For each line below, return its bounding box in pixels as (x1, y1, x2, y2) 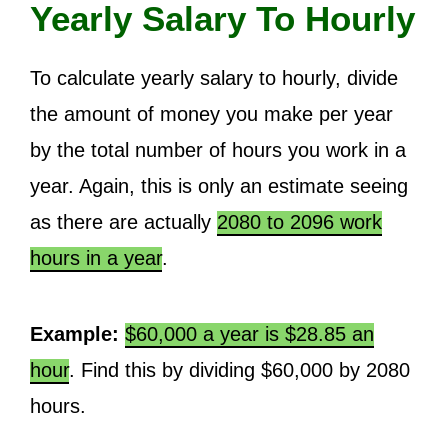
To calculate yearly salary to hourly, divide (30, 67, 398, 89)
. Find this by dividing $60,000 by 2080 (69, 359, 410, 381)
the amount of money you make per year (30, 103, 393, 125)
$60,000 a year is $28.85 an (125, 323, 374, 345)
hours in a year (30, 247, 162, 269)
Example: (30, 323, 119, 345)
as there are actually (30, 211, 217, 233)
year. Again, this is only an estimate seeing (30, 175, 408, 197)
